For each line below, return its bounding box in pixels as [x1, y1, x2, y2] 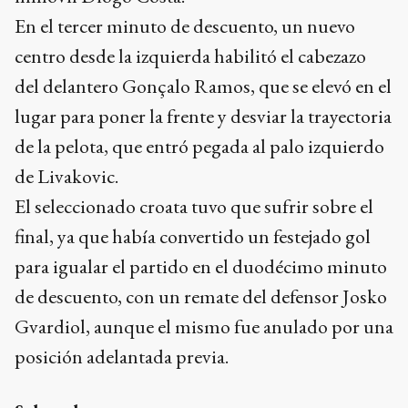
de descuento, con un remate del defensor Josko [15, 283, 387, 310]
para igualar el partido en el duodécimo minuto [15, 253, 387, 280]
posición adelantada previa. [15, 343, 229, 370]
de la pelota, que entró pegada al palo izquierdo [15, 133, 384, 159]
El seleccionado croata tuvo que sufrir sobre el [15, 193, 373, 219]
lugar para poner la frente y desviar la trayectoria [15, 103, 392, 129]
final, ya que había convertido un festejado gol [15, 223, 371, 250]
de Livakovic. [15, 163, 118, 189]
